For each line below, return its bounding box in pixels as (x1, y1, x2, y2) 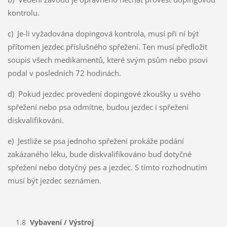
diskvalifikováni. (7, 115, 64, 125)
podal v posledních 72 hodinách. (7, 67, 121, 78)
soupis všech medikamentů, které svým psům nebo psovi (7, 54, 208, 65)
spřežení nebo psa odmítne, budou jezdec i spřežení (7, 101, 188, 112)
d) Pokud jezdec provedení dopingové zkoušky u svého (7, 88, 201, 99)
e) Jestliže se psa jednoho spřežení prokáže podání (7, 135, 184, 146)
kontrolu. (7, 7, 40, 18)
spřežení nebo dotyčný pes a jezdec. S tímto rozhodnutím (7, 162, 207, 172)
